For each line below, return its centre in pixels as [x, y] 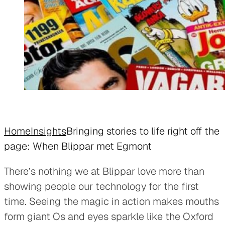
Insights [48, 131]
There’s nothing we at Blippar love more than [104, 171]
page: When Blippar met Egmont [78, 146]
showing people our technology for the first [101, 186]
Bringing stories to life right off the [143, 131]
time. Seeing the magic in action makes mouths [111, 201]
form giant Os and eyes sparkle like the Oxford [109, 216]
